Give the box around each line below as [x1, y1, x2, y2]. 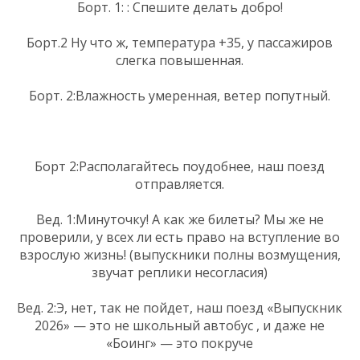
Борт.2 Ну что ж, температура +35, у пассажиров [27, 33, 333, 51]
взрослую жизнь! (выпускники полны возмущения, [18, 245, 341, 264]
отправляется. [135, 174, 224, 193]
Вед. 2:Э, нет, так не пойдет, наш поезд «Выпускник [17, 298, 342, 317]
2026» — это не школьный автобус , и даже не [35, 316, 325, 334]
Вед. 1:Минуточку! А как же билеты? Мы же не [35, 210, 324, 228]
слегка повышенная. [116, 51, 243, 69]
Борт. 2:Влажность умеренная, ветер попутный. [29, 86, 330, 104]
